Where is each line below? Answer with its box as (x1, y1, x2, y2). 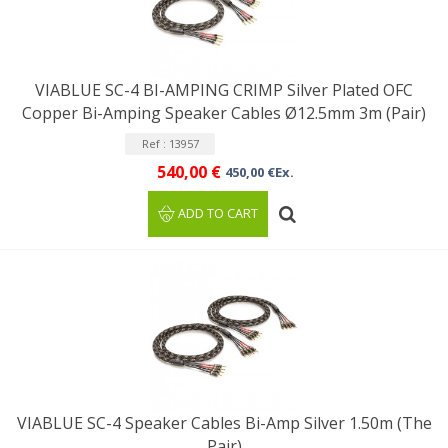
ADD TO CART (178, 205, 259, 222)
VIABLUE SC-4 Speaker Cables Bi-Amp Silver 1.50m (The (16, 412, 432, 434)
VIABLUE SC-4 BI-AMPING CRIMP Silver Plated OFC (35, 79, 413, 101)
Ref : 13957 (141, 136, 199, 151)
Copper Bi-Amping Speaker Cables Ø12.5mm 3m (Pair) (22, 102, 426, 124)
